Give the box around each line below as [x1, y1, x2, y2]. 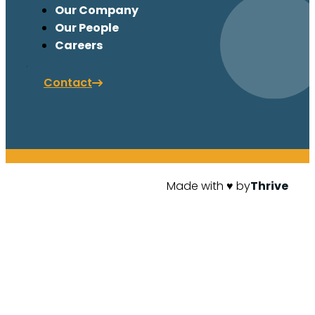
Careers [55, 37, 103, 53]
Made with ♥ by [167, 177, 250, 194]
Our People [55, 19, 119, 36]
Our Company [55, 1, 139, 18]
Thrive [250, 177, 288, 194]
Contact [44, 74, 92, 91]
